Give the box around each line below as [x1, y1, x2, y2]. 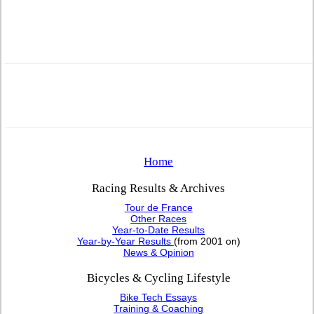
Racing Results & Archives [92, 181, 226, 195]
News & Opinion [123, 246, 194, 258]
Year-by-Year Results [76, 235, 174, 247]
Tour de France [124, 201, 193, 213]
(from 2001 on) [173, 235, 240, 247]
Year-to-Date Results [112, 224, 205, 235]
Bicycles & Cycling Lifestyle [86, 271, 231, 285]
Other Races [130, 212, 187, 224]
